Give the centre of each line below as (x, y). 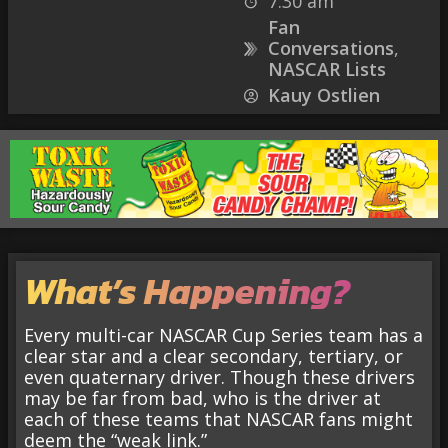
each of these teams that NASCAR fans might (218, 419)
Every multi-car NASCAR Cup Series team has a (223, 335)
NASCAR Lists (326, 69)
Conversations (330, 48)
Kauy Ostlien (323, 95)
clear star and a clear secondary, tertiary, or (213, 356)
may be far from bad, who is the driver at (202, 398)
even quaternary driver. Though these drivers (219, 377)
